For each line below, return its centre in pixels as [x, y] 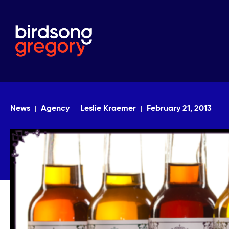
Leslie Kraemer [108, 109]
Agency [55, 109]
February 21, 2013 [179, 109]
